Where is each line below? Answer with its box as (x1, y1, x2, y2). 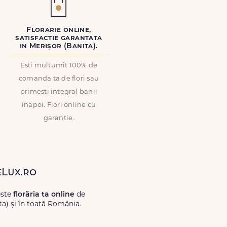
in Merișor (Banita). (19, 43, 98, 50)
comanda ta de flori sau (18, 75, 99, 82)
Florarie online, (26, 26, 91, 34)
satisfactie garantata (15, 34, 102, 42)
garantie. (43, 115, 74, 122)
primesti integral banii (20, 89, 98, 95)
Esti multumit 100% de (20, 62, 98, 69)
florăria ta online (13, 191, 74, 199)
